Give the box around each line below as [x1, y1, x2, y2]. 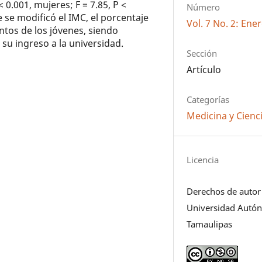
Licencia [187, 153, 219, 166]
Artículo [187, 63, 222, 77]
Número [187, 1, 220, 13]
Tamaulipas [187, 218, 233, 230]
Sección [187, 47, 218, 60]
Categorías [187, 94, 230, 106]
